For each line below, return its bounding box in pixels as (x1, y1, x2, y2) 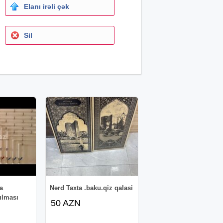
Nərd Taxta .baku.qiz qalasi (50, 184, 133, 192)
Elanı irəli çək (23, 2, 69, 10)
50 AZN (51, 198, 81, 208)
